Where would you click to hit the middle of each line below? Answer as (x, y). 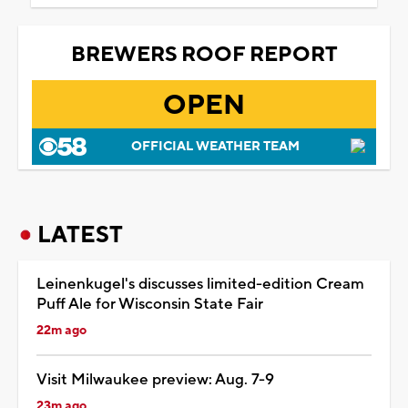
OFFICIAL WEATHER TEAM (215, 146)
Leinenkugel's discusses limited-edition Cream (200, 284)
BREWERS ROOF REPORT (204, 54)
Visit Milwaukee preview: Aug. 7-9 (155, 379)
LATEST (80, 235)
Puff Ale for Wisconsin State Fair (150, 304)
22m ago (61, 330)
